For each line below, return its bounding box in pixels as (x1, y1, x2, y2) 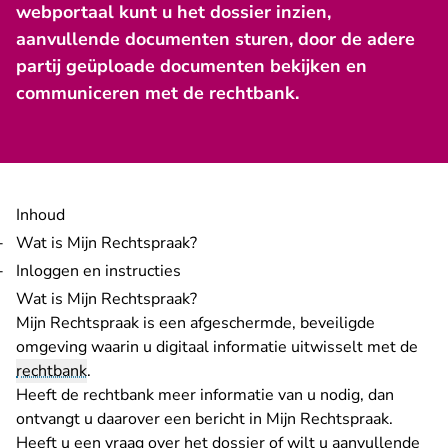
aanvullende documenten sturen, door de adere (16, 27, 415, 51)
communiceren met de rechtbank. (16, 81, 299, 105)
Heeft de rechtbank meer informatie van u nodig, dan (16, 384, 394, 406)
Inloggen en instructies (16, 260, 181, 282)
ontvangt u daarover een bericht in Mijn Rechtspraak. (16, 408, 393, 430)
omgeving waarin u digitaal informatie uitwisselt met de (16, 336, 418, 358)
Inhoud (16, 204, 65, 226)
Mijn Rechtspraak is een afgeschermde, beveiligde (16, 312, 375, 334)
